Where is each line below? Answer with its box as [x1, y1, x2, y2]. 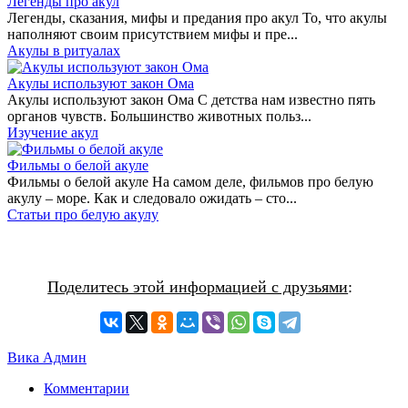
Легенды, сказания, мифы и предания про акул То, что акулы [7, 10, 387, 25]
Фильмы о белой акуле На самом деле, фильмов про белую [7, 174, 373, 189]
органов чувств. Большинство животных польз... [7, 108, 311, 124]
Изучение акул [7, 125, 98, 140]
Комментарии [44, 381, 129, 396]
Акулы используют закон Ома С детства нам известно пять [7, 92, 375, 107]
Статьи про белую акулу [7, 207, 158, 222]
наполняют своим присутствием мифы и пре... [7, 26, 298, 42]
